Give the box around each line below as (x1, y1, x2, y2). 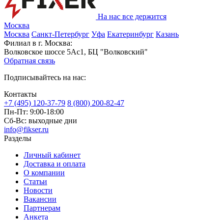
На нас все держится (98, 12, 166, 21)
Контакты (4, 90, 37, 98)
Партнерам (24, 204, 60, 212)
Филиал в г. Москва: (4, 39, 72, 47)
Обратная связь (4, 56, 55, 65)
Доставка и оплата (24, 160, 85, 168)
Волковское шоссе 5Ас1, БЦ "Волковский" (4, 48, 148, 56)
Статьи (24, 177, 47, 186)
